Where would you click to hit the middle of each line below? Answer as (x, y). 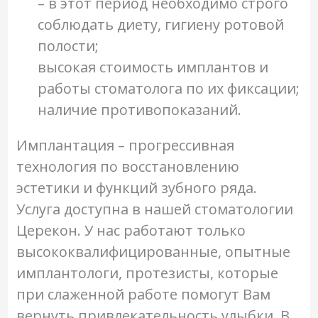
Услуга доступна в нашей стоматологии (154, 209)
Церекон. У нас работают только (131, 231)
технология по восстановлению (127, 167)
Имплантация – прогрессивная (125, 146)
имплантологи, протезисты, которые (147, 273)
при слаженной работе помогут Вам (143, 295)
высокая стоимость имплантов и (153, 67)
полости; (68, 46)
